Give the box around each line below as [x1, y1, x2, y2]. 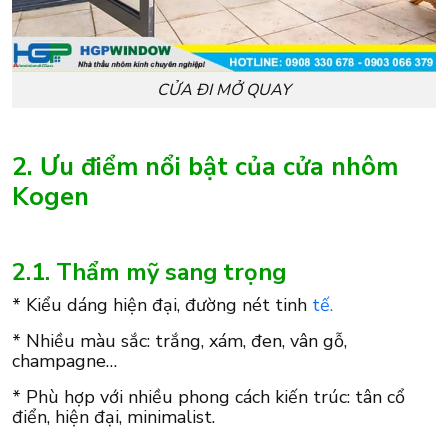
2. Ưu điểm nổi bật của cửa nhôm [12, 149, 398, 185]
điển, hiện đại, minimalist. [12, 405, 215, 430]
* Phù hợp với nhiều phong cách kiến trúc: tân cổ [12, 385, 405, 410]
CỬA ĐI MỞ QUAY [157, 78, 291, 101]
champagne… [12, 349, 117, 374]
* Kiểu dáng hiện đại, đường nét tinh [12, 293, 312, 318]
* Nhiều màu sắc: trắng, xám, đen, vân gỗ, [12, 329, 347, 354]
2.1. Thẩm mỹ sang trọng [12, 256, 286, 289]
